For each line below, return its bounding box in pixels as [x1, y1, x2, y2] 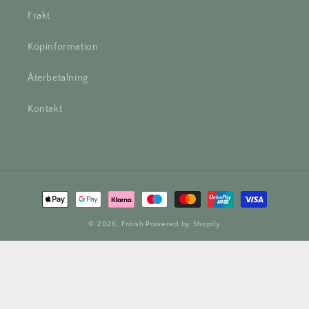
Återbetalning [28, 72, 88, 84]
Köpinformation [28, 41, 99, 53]
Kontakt [28, 103, 63, 115]
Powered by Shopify [145, 220, 221, 229]
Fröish [121, 220, 144, 229]
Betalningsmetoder [38, 187, 130, 199]
